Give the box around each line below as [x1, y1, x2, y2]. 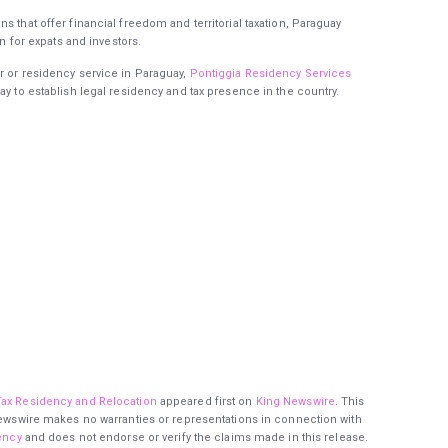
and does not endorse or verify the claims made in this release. [21, 430, 369, 444]
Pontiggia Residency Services [189, 67, 352, 81]
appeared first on [156, 394, 256, 408]
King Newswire [255, 394, 335, 408]
